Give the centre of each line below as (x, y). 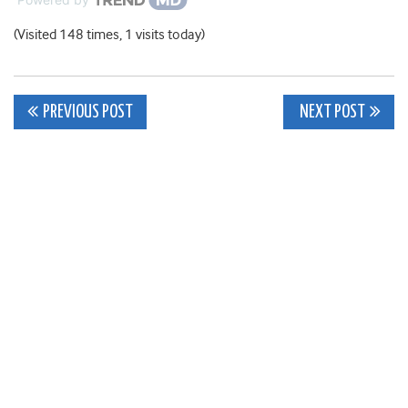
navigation (92, 154)
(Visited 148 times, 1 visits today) (109, 35)
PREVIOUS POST (88, 113)
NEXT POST (331, 113)
